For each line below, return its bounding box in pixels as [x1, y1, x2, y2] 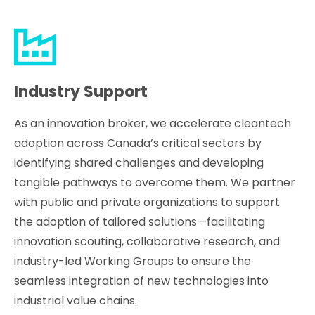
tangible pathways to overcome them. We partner [14, 174, 296, 191]
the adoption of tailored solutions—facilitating [14, 213, 266, 230]
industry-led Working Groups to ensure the [14, 252, 252, 269]
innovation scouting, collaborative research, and [14, 233, 281, 250]
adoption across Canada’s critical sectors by [14, 134, 262, 151]
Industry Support [14, 80, 148, 103]
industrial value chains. [14, 292, 138, 309]
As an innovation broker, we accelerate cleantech [14, 115, 292, 131]
